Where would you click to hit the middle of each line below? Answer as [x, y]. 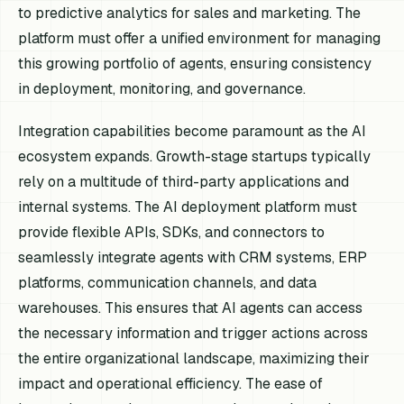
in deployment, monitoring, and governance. [162, 88]
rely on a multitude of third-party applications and [184, 181]
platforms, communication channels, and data [168, 282]
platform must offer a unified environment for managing [200, 38]
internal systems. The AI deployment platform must [188, 207]
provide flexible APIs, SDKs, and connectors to [172, 232]
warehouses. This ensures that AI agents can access [191, 308]
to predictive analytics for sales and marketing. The [190, 13]
